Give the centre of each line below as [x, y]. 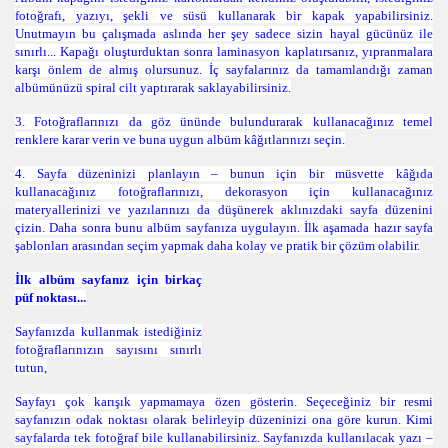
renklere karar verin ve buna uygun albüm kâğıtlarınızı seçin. [180, 139]
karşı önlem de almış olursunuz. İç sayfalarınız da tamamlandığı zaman [224, 69]
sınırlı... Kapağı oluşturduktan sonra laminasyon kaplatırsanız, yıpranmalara [224, 51]
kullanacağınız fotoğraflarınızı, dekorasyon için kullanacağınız [224, 191]
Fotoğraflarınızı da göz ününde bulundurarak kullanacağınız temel [234, 121]
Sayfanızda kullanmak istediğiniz [108, 331]
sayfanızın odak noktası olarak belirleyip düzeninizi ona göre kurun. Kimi [224, 419]
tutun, [31, 367]
